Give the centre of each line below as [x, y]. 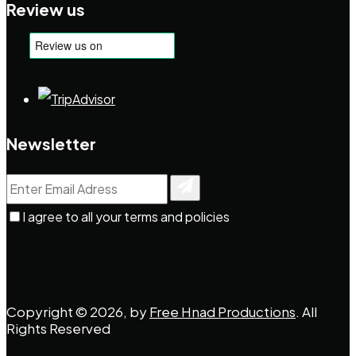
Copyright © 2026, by [78, 312]
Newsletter [51, 143]
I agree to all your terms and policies [126, 217]
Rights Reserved [58, 329]
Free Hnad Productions [222, 312]
